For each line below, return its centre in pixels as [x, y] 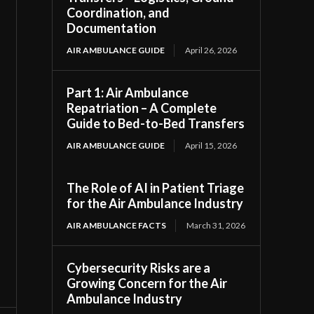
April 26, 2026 [211, 50]
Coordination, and [118, 12]
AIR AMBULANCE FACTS [117, 225]
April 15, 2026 [211, 145]
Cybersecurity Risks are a [139, 267]
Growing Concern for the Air [147, 283]
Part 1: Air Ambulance [128, 92]
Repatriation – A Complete [142, 108]
